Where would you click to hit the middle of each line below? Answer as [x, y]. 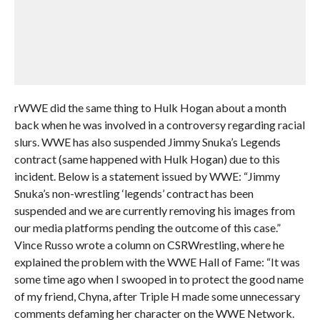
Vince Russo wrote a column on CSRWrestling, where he [149, 245]
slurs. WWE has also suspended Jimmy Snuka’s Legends [147, 142]
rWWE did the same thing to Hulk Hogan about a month [150, 107]
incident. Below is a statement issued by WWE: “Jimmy [147, 176]
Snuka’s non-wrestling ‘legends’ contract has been [134, 193]
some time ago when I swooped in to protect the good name [159, 279]
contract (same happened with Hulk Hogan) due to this [147, 159]
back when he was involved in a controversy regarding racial [159, 125]
